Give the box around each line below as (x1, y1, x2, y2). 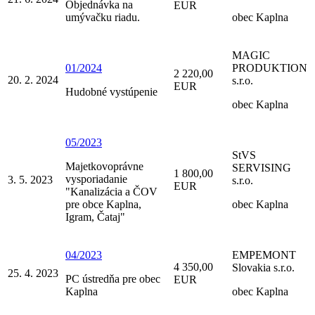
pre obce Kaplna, (65, 198, 141, 211)
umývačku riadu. (65, 11, 140, 24)
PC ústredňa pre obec (65, 273, 160, 285)
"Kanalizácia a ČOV (65, 186, 157, 198)
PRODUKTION (232, 62, 307, 75)
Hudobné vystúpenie (65, 86, 157, 98)
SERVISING (232, 162, 291, 174)
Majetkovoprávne (65, 160, 143, 173)
